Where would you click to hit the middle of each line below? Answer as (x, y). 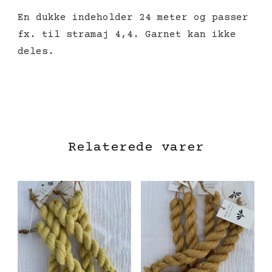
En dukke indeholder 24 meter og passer (133, 18)
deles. (36, 52)
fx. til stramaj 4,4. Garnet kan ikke (127, 35)
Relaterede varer (136, 148)
